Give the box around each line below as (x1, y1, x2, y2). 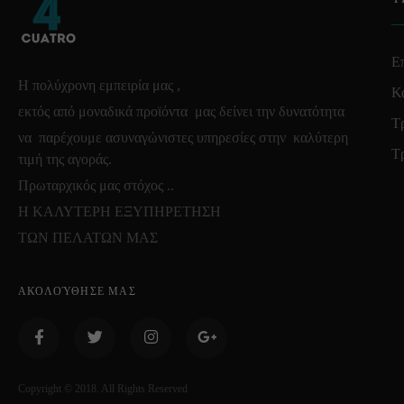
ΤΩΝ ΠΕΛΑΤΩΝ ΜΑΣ (18, 230, 158, 245)
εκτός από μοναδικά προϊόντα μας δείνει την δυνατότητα (18, 104, 344, 119)
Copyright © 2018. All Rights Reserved (18, 382, 188, 395)
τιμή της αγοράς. (18, 151, 112, 167)
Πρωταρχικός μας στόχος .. (18, 178, 174, 193)
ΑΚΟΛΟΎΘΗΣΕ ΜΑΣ (18, 285, 136, 298)
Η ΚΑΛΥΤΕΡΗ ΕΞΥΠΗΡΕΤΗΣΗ (18, 204, 221, 219)
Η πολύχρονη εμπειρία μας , (18, 78, 180, 93)
